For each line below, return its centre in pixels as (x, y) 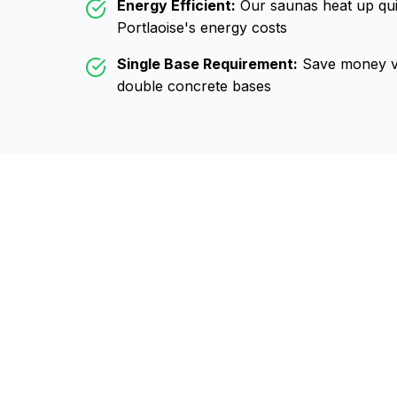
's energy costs (236, 27)
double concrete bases (194, 86)
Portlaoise (151, 27)
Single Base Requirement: (207, 64)
